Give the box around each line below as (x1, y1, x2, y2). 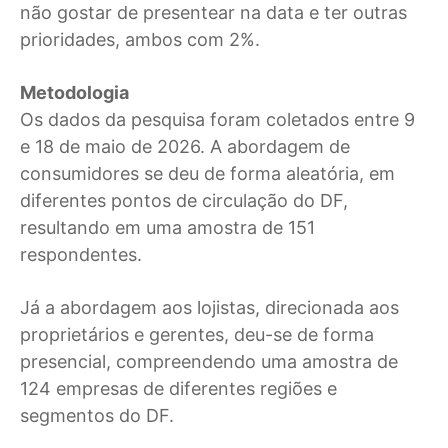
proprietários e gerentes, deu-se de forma (20, 323, 374, 345)
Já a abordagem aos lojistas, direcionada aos (20, 296, 399, 318)
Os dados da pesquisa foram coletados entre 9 (20, 108, 415, 130)
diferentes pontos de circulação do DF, (20, 189, 348, 211)
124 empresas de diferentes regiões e (20, 377, 337, 399)
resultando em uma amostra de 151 (20, 216, 315, 238)
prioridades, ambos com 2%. (20, 28, 260, 50)
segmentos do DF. (20, 404, 174, 426)
